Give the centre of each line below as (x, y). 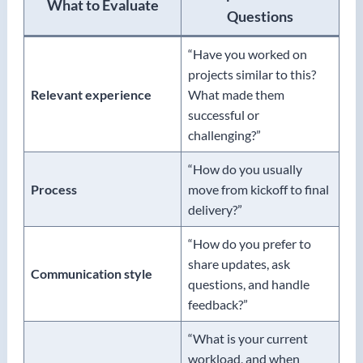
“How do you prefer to (250, 243)
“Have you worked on (248, 53)
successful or (224, 114)
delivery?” (215, 209)
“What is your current (248, 338)
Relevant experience (91, 94)
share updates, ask (239, 263)
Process (54, 189)
